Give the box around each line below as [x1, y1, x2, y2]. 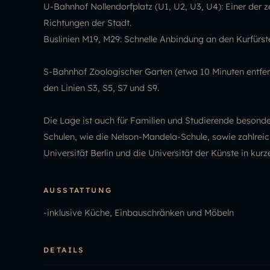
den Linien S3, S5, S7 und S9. [43, 83, 159, 93]
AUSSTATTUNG [43, 186, 113, 195]
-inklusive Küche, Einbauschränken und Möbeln [43, 207, 234, 218]
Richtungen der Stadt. [43, 17, 131, 28]
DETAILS [43, 245, 85, 254]
